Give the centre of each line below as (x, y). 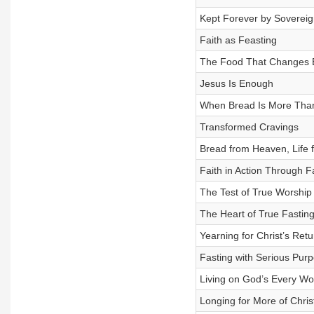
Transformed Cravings (249, 127)
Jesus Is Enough (236, 83)
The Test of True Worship (255, 192)
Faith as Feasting (238, 40)
